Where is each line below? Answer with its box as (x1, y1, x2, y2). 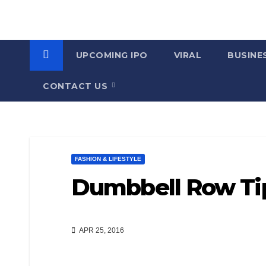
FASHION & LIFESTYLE (75, 156, 141, 162)
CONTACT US (43, 81, 110, 91)
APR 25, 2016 (78, 226, 124, 235)
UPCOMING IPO (75, 50, 148, 61)
